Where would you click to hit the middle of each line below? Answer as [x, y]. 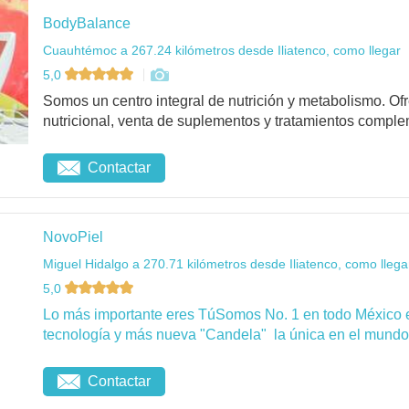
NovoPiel [73, 236]
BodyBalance [87, 23]
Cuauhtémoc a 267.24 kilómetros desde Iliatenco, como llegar [222, 50]
